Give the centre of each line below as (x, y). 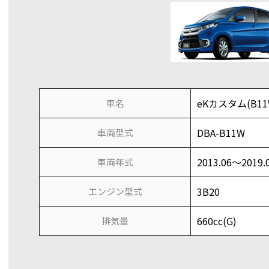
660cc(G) (217, 221)
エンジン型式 (115, 191)
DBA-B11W (221, 133)
